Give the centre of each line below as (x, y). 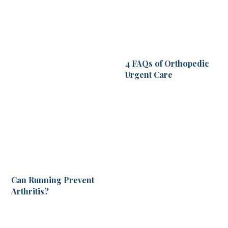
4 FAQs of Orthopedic (167, 64)
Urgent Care (149, 75)
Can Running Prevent (53, 180)
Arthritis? (30, 191)
